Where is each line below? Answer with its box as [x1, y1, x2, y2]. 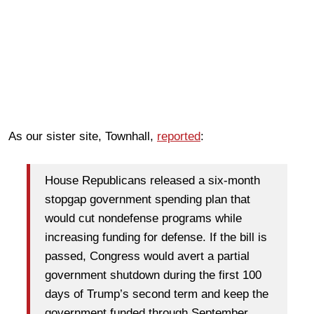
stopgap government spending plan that [45, 193, 250, 207]
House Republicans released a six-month [45, 174, 260, 188]
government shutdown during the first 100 [45, 268, 261, 282]
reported [157, 129, 200, 143]
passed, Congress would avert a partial [45, 250, 250, 264]
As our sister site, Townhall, [8, 129, 157, 143]
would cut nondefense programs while [45, 212, 242, 226]
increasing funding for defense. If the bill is [45, 231, 267, 245]
